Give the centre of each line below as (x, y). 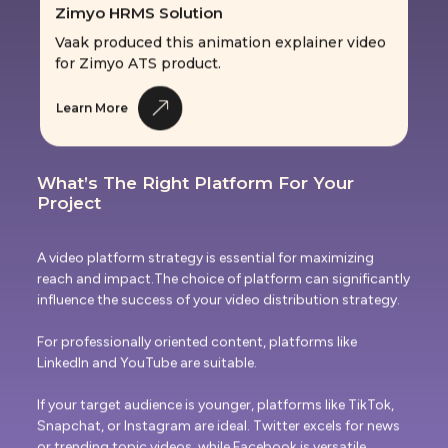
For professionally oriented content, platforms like (197, 326)
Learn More (92, 87)
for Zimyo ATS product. (138, 43)
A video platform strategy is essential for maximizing (205, 242)
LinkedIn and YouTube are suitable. (147, 347)
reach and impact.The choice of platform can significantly (223, 263)
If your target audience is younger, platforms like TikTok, (215, 389)
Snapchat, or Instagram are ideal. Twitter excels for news (218, 410)
